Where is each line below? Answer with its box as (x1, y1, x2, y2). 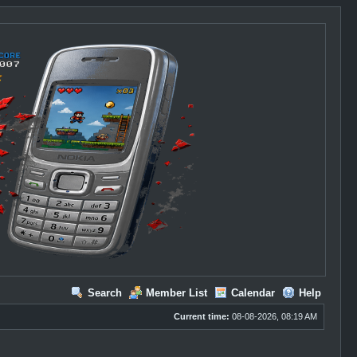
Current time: (173, 312, 229, 321)
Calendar (230, 287, 275, 299)
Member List (145, 287, 207, 299)
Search (87, 287, 122, 299)
